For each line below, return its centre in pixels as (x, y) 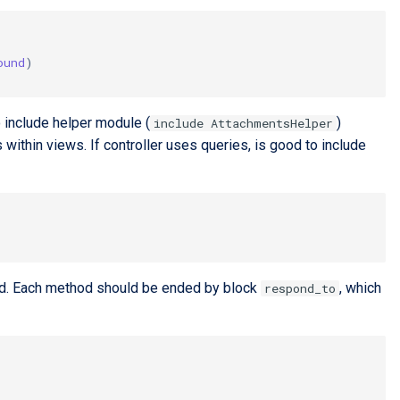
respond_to (300, 288)
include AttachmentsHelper (243, 123)
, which (360, 288)
